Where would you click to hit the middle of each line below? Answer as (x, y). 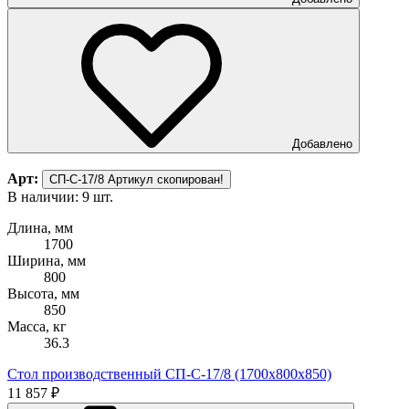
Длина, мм (40, 227)
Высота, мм (43, 293)
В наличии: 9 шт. (60, 196)
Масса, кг (37, 326)
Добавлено (322, 143)
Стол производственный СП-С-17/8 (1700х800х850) (169, 373)
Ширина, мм (47, 260)
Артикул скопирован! (166, 179)
